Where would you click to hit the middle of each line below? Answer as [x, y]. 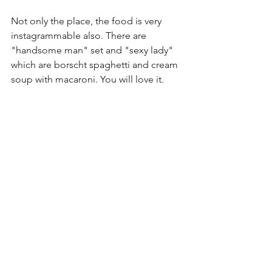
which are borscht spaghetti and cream [96, 65]
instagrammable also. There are [80, 36]
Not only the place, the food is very [87, 21]
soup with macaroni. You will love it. [87, 80]
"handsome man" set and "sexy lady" [93, 50]
